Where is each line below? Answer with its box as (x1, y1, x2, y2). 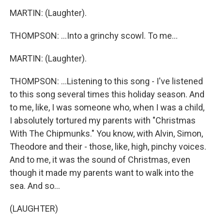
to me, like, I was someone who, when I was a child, (10, 102, 204, 112)
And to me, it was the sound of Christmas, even (10, 155, 190, 165)
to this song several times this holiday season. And (10, 89, 204, 99)
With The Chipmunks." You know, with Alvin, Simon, (10, 128, 203, 139)
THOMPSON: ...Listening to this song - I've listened (10, 76, 203, 86)
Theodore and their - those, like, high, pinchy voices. (10, 141, 206, 152)
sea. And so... (10, 181, 60, 191)
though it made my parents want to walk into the (10, 168, 194, 178)
